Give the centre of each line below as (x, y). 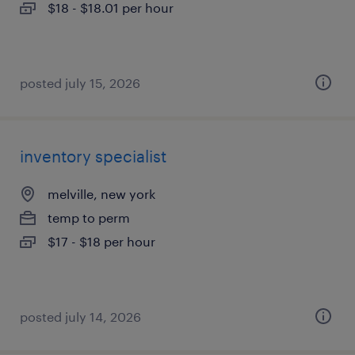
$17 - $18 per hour (101, 241)
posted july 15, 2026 (80, 83)
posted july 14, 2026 (80, 317)
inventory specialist (93, 156)
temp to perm (89, 218)
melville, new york (101, 194)
